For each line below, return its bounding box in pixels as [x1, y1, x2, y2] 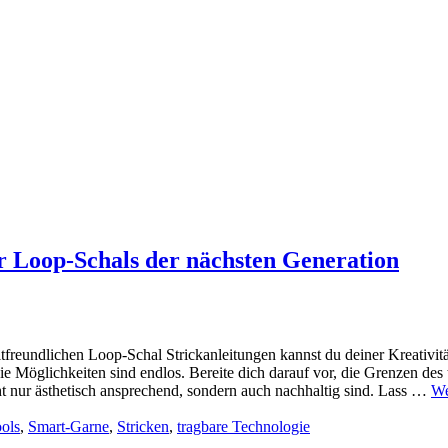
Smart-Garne [28, 418, 109, 436]
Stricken [117, 418, 169, 436]
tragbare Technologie [177, 418, 310, 436]
